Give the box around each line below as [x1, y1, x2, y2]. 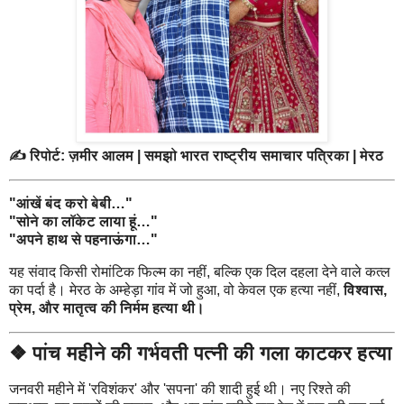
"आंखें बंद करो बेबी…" [9, 196, 133, 212]
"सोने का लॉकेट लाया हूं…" [9, 214, 158, 230]
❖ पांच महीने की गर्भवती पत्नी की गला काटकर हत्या [9, 341, 392, 364]
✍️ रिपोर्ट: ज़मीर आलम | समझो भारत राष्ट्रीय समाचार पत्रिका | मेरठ [9, 147, 383, 163]
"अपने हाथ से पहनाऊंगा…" [9, 232, 158, 248]
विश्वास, [344, 282, 387, 298]
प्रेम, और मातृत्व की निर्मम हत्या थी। [9, 300, 205, 317]
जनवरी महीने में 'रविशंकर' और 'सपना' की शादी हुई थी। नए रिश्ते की [9, 381, 351, 397]
